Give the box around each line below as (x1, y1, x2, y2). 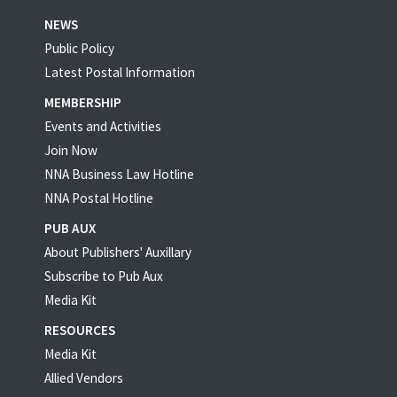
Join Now (44, 142, 97, 160)
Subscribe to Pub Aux (44, 268, 163, 285)
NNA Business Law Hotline (44, 166, 194, 183)
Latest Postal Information (44, 64, 195, 82)
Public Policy (44, 40, 114, 58)
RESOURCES (44, 322, 115, 339)
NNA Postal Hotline (44, 190, 153, 207)
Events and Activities (44, 118, 161, 136)
